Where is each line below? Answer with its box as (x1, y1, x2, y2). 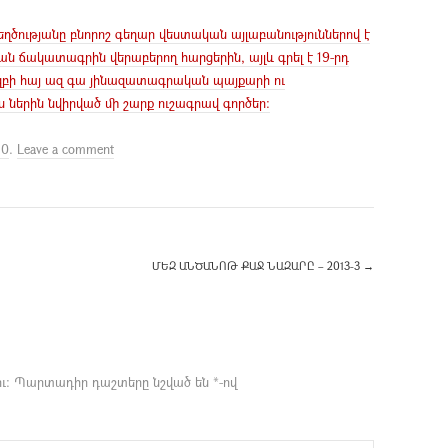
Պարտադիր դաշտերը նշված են (14, 372, 213, 391)
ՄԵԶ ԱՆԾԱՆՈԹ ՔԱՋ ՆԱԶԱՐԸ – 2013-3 (152, 257, 363, 273)
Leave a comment (17, 139, 114, 158)
